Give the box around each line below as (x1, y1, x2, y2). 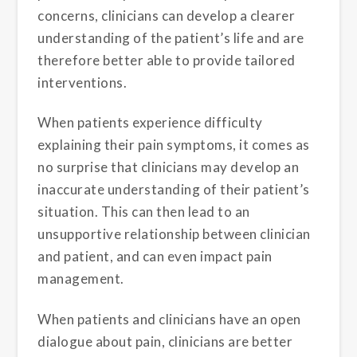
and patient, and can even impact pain (37, 248, 273, 265)
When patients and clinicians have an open (37, 310, 301, 328)
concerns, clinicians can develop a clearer (37, 6, 296, 24)
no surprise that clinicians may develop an (37, 159, 300, 176)
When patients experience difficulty (37, 114, 263, 131)
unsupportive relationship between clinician (37, 226, 311, 243)
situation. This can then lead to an (37, 203, 250, 221)
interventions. (37, 73, 127, 91)
